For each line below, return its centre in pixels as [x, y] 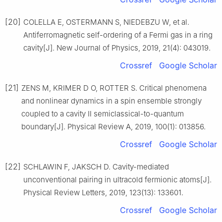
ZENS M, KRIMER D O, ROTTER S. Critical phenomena [114, 88]
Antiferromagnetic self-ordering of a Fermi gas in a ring [118, 35]
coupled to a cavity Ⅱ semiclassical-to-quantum [103, 113]
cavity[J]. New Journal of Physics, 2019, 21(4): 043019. [117, 48]
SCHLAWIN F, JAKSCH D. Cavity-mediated [96, 166]
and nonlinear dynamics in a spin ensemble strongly [111, 101]
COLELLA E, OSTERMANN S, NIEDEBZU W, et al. [106, 22]
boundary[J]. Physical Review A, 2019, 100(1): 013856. [113, 126]
